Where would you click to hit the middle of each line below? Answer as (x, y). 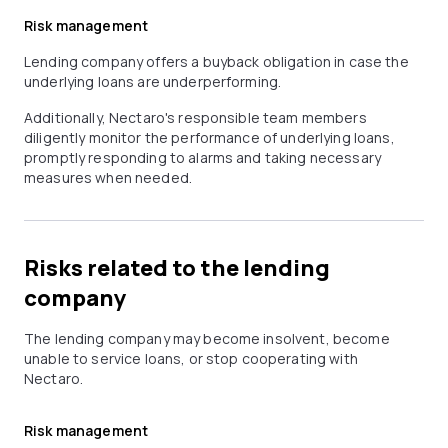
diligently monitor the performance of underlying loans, (209, 137)
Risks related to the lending (177, 268)
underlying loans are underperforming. (153, 81)
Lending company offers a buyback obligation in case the (216, 61)
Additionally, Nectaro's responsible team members (195, 117)
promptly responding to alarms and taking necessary (203, 157)
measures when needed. (108, 177)
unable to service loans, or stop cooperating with (191, 358)
